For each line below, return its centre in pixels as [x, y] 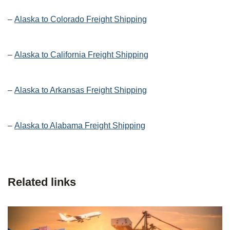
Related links [42, 182]
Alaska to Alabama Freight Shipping [80, 126]
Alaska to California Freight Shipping [81, 55]
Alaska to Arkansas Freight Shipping [81, 90]
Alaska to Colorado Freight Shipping [81, 20]
